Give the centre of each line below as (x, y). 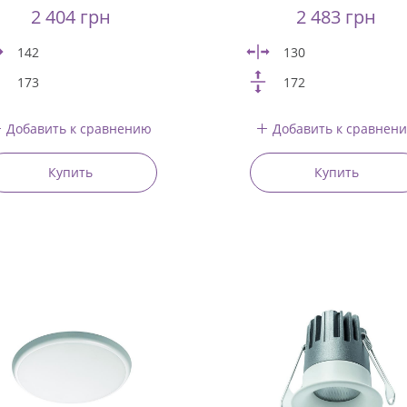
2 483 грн (337, 17)
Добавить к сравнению (79, 128)
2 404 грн (70, 17)
